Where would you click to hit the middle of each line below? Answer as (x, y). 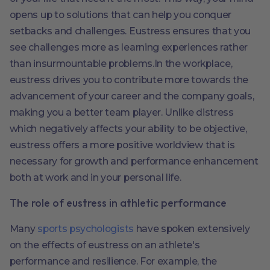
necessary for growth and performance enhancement (134, 162)
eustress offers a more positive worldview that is (122, 145)
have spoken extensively (192, 228)
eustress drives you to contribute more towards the (129, 80)
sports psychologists (86, 228)
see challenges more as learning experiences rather (128, 48)
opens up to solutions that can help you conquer (120, 15)
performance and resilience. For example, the (113, 261)
